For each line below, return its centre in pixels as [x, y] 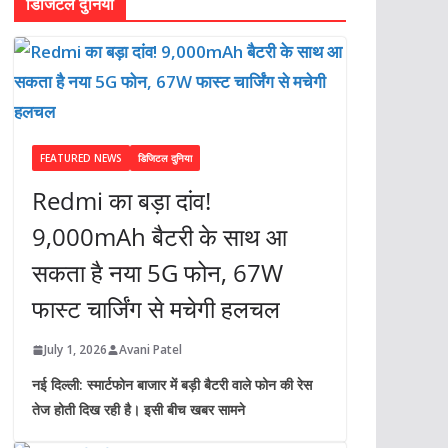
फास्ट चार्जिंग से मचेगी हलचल [155, 309]
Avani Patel [150, 350]
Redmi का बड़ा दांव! [121, 201]
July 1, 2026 [75, 350]
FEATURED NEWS [80, 158]
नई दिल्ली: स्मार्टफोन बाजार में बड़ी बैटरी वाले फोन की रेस [171, 385]
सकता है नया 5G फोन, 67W [157, 273]
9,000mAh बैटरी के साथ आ [159, 237]
